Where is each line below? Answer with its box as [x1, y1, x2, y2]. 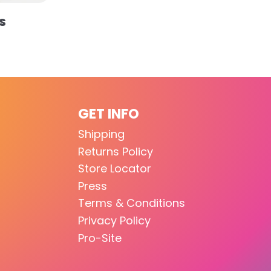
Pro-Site [78, 230, 122, 246]
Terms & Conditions [78, 195, 185, 211]
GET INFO [78, 103, 139, 123]
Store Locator [78, 161, 151, 177]
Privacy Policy [78, 212, 151, 228]
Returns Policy [78, 143, 153, 159]
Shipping [78, 126, 125, 142]
